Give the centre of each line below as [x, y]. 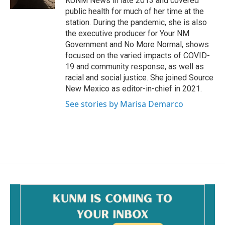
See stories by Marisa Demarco [124, 104]
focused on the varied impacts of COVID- [138, 56]
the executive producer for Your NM [127, 34]
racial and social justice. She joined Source [139, 78]
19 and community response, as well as [135, 67]
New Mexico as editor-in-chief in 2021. [134, 89]
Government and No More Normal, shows [137, 45]
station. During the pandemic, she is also [136, 23]
